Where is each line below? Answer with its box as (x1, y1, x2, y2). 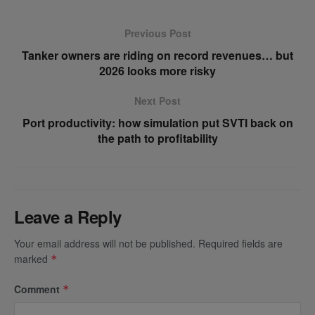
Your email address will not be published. (14, 236, 195, 250)
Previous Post (124, 25, 191, 40)
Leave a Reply (14, 204, 122, 229)
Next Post (134, 93, 181, 108)
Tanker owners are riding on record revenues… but (22, 46, 293, 63)
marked (14, 251, 51, 266)
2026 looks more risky (99, 62, 216, 79)
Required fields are (198, 236, 283, 250)
